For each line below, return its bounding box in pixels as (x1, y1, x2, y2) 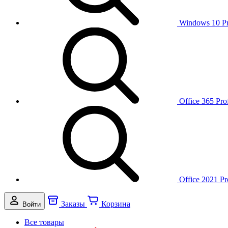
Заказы (61, 199, 85, 208)
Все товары (24, 218, 64, 226)
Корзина (101, 199, 130, 208)
